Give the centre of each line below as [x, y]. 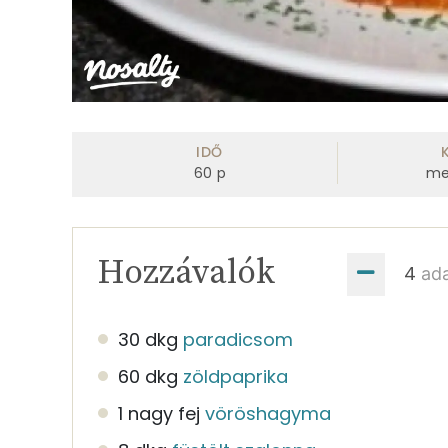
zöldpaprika [235, 376]
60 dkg [148, 376]
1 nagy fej [159, 413]
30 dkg [148, 339]
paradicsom [238, 339]
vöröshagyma [268, 413]
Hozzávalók [186, 272]
